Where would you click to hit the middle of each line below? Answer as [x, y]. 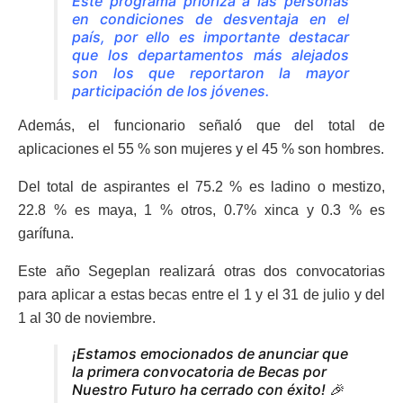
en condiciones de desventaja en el [210, 19]
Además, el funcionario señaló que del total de [201, 126]
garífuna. [46, 234]
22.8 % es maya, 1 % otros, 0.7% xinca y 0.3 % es [201, 210]
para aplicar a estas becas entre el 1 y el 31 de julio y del [201, 295]
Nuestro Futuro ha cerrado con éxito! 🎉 [208, 390]
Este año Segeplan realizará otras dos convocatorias [201, 272]
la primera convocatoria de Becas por [199, 372]
